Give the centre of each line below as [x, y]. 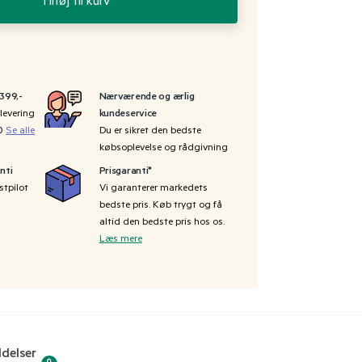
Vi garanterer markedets [153, 189]
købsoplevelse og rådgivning [163, 148]
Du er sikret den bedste [150, 131]
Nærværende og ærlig [147, 97]
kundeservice [128, 114]
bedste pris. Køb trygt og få [160, 206]
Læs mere [120, 240]
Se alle [20, 131]
